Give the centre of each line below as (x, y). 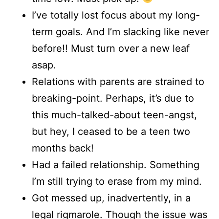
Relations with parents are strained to (118, 82)
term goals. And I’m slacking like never (120, 32)
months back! (63, 148)
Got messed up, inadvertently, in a (111, 198)
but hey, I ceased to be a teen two (111, 132)
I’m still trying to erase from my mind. (117, 182)
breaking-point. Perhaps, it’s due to (113, 99)
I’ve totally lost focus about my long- (116, 15)
